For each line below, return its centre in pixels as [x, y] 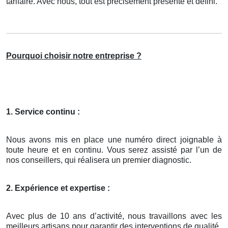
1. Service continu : [43, 112]
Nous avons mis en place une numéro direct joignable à [114, 140]
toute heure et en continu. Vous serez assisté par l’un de [114, 150]
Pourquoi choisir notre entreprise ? [74, 56]
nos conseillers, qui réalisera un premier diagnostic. [99, 160]
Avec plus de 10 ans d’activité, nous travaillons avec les [114, 216]
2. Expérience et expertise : [58, 188]
